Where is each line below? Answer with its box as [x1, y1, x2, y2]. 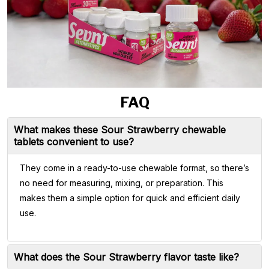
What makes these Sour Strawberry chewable [14, 123, 226, 136]
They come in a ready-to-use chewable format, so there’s [20, 162, 249, 173]
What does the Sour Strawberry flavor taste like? [14, 250, 239, 263]
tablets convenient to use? [14, 135, 134, 148]
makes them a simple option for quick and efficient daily [20, 192, 240, 203]
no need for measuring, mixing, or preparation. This [20, 177, 223, 188]
